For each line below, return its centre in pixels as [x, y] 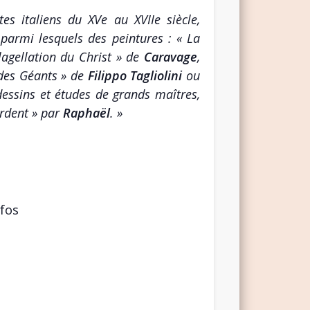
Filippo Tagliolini [137, 75]
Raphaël [86, 112]
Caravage [171, 56]
